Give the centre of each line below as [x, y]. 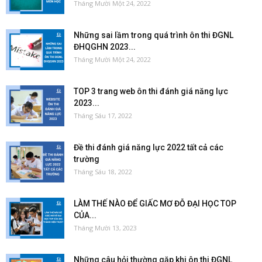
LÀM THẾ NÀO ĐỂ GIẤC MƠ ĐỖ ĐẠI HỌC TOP [155, 204]
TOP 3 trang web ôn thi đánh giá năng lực [151, 91]
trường [87, 159]
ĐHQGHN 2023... [105, 47]
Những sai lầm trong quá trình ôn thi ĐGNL [154, 35]
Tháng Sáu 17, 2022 [103, 116]
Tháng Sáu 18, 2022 [103, 172]
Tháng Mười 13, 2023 [105, 228]
